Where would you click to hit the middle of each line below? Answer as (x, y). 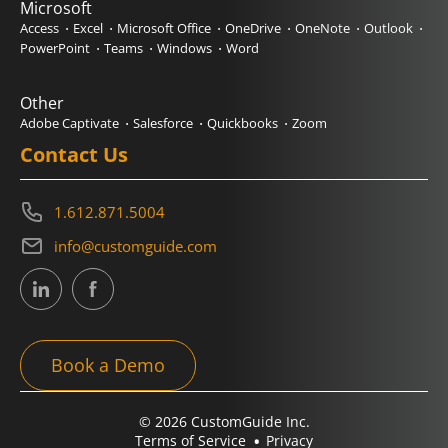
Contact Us (74, 154)
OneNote (322, 28)
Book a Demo (108, 365)
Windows (184, 48)
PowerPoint (55, 48)
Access (39, 28)
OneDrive (253, 28)
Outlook (388, 28)
